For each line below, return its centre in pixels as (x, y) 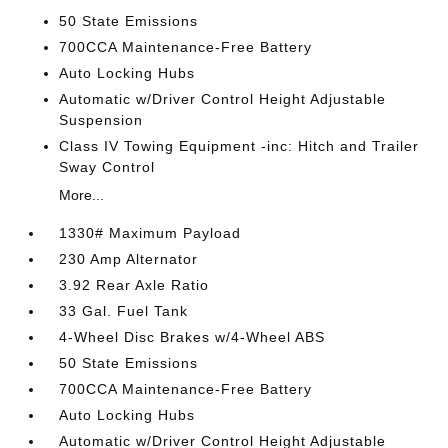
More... (82, 195)
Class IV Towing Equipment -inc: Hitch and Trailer (239, 146)
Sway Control (107, 167)
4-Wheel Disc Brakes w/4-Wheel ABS (192, 337)
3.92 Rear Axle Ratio (134, 285)
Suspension (101, 120)
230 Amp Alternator (129, 259)
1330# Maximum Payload (150, 233)
